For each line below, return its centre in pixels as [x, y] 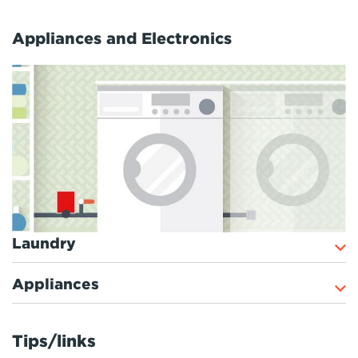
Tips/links [54, 342]
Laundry [44, 244]
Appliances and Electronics [122, 39]
